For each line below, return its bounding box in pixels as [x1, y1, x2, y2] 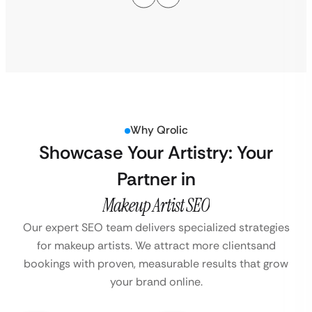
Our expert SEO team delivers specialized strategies [22, 220, 290, 235]
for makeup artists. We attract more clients [36, 238, 256, 253]
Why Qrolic [130, 123, 188, 138]
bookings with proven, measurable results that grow [24, 256, 288, 272]
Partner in [116, 167, 196, 192]
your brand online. [109, 274, 203, 290]
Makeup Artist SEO [102, 194, 210, 218]
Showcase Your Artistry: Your [39, 141, 273, 165]
